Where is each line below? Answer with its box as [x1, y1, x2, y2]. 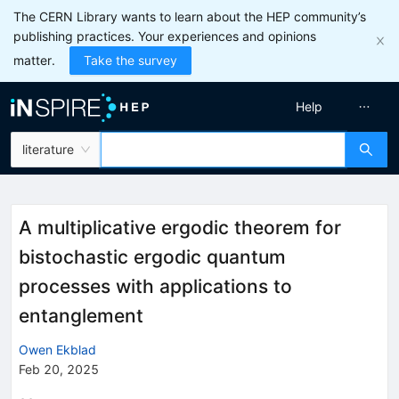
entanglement [19, 305, 143, 327]
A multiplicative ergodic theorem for [19, 216, 341, 239]
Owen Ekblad [19, 341, 96, 357]
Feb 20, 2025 [19, 361, 99, 377]
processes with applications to [19, 275, 292, 297]
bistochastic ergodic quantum [19, 246, 286, 268]
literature [22, 142, 74, 157]
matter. [13, 53, 55, 68]
